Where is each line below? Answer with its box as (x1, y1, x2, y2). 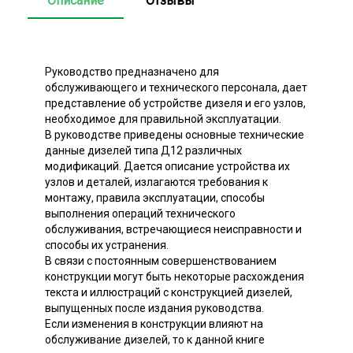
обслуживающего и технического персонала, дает (45, 81, 307, 95)
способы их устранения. (45, 239, 169, 252)
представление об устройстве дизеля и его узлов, (45, 97, 306, 110)
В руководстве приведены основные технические (45, 128, 304, 142)
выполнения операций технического (45, 207, 236, 221)
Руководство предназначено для (45, 65, 219, 79)
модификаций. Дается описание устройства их (45, 160, 290, 173)
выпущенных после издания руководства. (45, 302, 264, 315)
